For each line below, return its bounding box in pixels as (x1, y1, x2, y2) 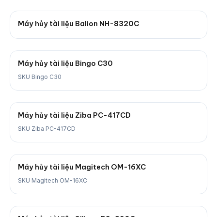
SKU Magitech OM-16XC (18, 177, 87, 184)
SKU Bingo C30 (18, 73, 62, 80)
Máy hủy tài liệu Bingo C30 (18, 59, 113, 68)
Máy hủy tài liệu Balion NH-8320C (18, 19, 139, 28)
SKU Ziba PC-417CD (18, 125, 76, 132)
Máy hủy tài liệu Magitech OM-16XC (18, 163, 146, 171)
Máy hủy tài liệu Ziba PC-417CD (18, 111, 131, 120)
